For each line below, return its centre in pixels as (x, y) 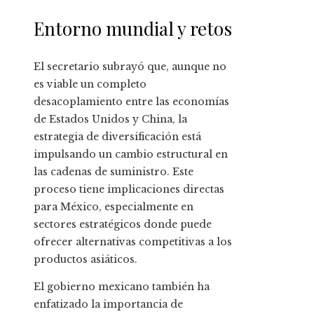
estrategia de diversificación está (117, 137)
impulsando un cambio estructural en (131, 155)
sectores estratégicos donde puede (123, 225)
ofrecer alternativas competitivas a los (133, 242)
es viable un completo (90, 84)
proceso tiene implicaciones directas (129, 190)
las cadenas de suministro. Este (114, 172)
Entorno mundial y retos (133, 29)
